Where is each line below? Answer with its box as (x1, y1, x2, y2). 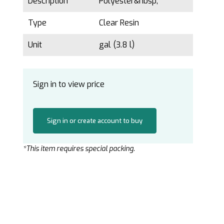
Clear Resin (99, 17, 139, 28)
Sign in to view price (33, 78, 104, 89)
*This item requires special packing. (23, 143, 135, 153)
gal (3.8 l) (99, 39, 136, 50)
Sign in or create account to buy (46, 116, 142, 125)
